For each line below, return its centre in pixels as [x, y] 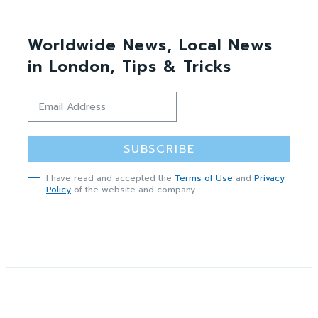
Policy [59, 189]
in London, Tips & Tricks [130, 66]
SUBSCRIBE [159, 149]
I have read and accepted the [110, 178]
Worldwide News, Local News [150, 45]
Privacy [269, 178]
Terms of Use [204, 178]
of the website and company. [134, 189]
